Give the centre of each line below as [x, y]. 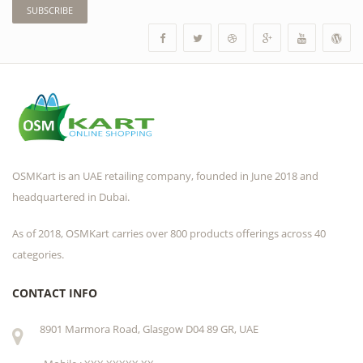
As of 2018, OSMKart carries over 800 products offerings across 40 [169, 234]
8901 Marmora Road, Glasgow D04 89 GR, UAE [149, 329]
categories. [38, 255]
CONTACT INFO [55, 293]
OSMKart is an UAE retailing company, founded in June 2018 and [165, 175]
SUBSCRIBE [50, 10]
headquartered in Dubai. [71, 196]
